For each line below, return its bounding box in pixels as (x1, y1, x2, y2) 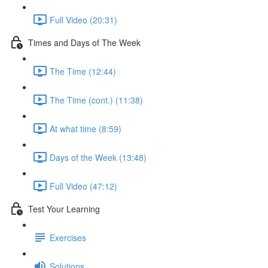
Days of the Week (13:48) (50, 151, 147, 163)
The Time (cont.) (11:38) (50, 93, 143, 106)
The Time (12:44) (50, 65, 116, 77)
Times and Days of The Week (28, 36, 141, 48)
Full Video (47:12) (50, 179, 117, 192)
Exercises (50, 231, 86, 243)
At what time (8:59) (50, 122, 121, 135)
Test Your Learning (28, 202, 100, 215)
